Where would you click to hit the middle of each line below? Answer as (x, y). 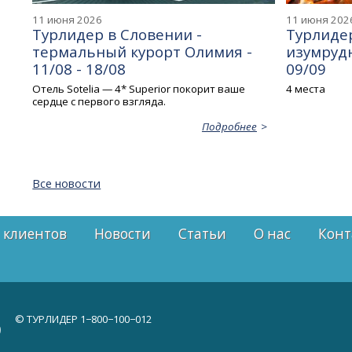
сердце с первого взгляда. (99, 102)
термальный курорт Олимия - (143, 52)
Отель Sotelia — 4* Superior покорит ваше (139, 89)
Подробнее (229, 127)
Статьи (202, 234)
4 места (305, 89)
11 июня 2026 (68, 20)
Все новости (67, 184)
